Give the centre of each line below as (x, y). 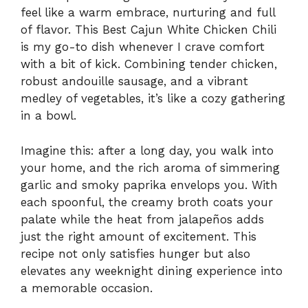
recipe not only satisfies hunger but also (135, 253)
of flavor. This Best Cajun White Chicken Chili (148, 30)
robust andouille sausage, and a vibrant (134, 81)
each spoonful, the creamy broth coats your (147, 202)
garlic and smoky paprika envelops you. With (149, 185)
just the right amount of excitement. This (139, 236)
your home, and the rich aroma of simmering (150, 167)
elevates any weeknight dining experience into (152, 271)
